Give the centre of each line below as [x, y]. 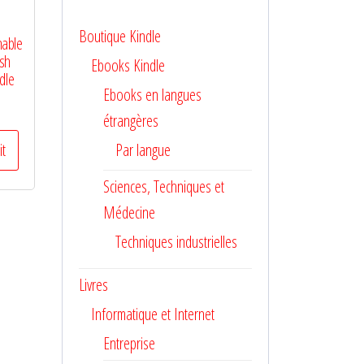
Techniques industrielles [176, 242]
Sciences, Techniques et [164, 186]
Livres [93, 285]
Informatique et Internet [153, 314]
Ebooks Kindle [128, 65]
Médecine [129, 212]
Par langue [143, 150]
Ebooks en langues [152, 95]
